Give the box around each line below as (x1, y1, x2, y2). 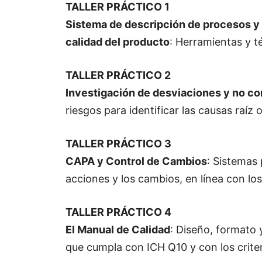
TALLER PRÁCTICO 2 (65, 69, 171, 82)
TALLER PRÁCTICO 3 (65, 137, 171, 150)
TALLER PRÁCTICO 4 (65, 206, 171, 219)
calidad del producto (65, 36, 170, 49)
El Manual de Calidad (65, 223, 170, 236)
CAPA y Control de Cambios (65, 155, 207, 168)
